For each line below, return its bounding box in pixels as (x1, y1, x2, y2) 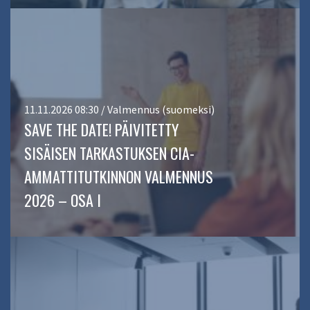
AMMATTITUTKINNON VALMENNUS (24, 165, 213, 188)
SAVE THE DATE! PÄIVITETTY (24, 118, 179, 141)
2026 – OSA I (24, 189, 101, 212)
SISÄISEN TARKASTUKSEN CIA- (24, 142, 194, 165)
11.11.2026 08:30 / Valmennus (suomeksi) (24, 102, 215, 117)
